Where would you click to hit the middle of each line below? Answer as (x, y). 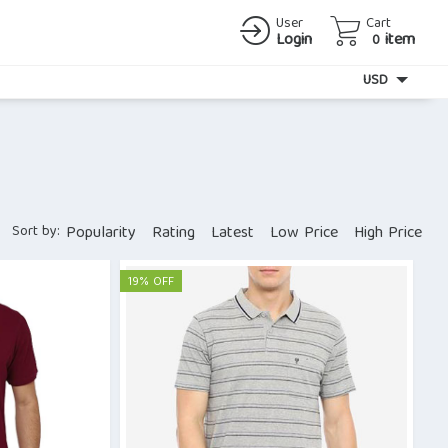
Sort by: (36, 232)
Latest (232, 234)
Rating (173, 234)
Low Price (304, 234)
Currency (322, 79)
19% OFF (150, 282)
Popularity (101, 234)
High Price (388, 234)
